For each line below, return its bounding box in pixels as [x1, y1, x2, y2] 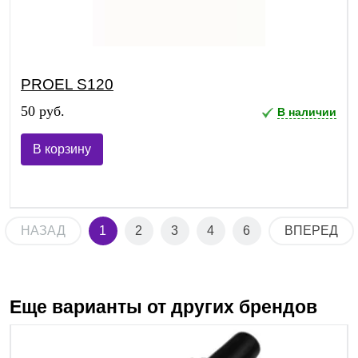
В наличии [277, 105, 336, 119]
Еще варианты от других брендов [10, 296, 317, 318]
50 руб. [21, 103, 65, 120]
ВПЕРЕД [284, 224, 338, 238]
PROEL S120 [21, 76, 113, 93]
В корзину [33, 142, 91, 157]
